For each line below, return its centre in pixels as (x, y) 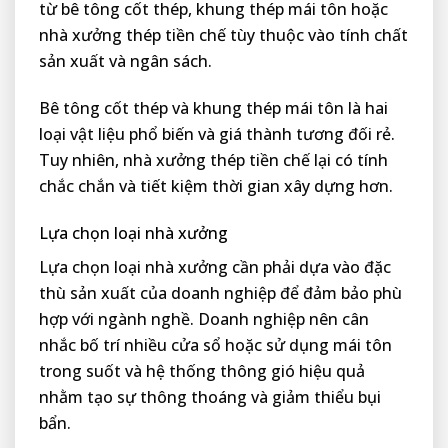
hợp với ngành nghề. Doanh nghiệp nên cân (204, 318)
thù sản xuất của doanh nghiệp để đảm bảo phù (220, 292)
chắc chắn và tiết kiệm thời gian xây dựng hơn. (216, 185)
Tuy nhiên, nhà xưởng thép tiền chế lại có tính (213, 159)
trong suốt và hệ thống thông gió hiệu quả (202, 370)
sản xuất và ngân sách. (125, 61)
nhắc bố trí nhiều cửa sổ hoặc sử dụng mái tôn (215, 344)
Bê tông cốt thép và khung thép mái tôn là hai (213, 107)
